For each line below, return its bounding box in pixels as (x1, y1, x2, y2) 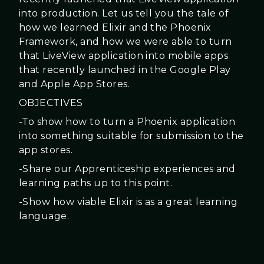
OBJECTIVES (19, 97, 83, 108)
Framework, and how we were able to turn (19, 35, 232, 47)
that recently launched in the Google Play (19, 64, 231, 75)
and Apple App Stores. (19, 78, 130, 90)
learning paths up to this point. (19, 177, 173, 189)
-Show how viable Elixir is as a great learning (19, 196, 238, 207)
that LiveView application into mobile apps (19, 49, 229, 61)
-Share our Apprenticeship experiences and (19, 163, 236, 174)
